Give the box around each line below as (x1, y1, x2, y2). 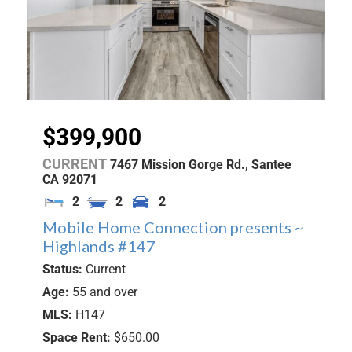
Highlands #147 (42, 236, 156, 255)
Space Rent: (42, 330, 114, 345)
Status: (42, 262, 86, 277)
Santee (251, 156, 291, 172)
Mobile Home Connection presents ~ (42, 217, 304, 236)
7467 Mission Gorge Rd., (110, 156, 248, 172)
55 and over (72, 284, 137, 299)
